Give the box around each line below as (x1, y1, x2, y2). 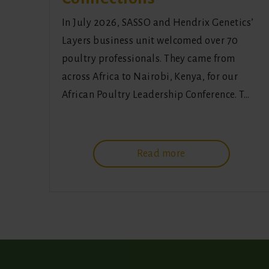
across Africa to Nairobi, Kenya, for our (62, 71, 238, 83)
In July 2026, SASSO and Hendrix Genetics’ (62, 17, 254, 29)
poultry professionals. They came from (62, 53, 235, 65)
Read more (137, 148, 186, 160)
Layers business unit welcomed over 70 (62, 35, 238, 47)
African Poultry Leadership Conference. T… (62, 89, 250, 101)
